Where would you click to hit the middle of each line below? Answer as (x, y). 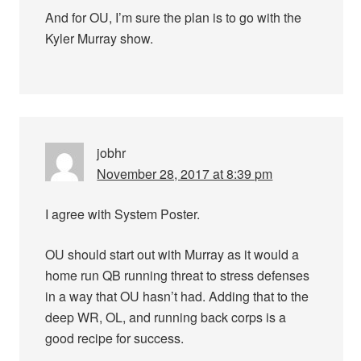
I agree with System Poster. (123, 214)
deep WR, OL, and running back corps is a (166, 317)
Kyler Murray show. (100, 38)
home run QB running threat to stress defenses (178, 275)
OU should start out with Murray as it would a (172, 254)
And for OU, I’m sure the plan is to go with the (174, 17)
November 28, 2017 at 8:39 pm (185, 173)
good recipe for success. (115, 338)
